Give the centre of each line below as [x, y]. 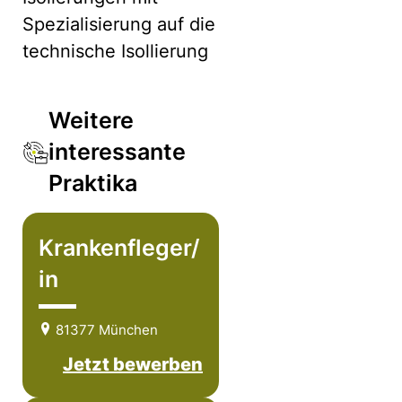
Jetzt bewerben [133, 364]
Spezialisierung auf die [119, 24]
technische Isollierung [115, 51]
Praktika [93, 183]
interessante [118, 152]
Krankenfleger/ [119, 248]
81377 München [105, 330]
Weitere [92, 120]
